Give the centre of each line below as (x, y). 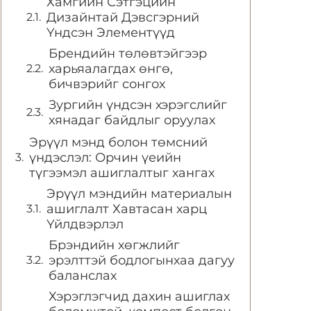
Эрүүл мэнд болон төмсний (118, 142)
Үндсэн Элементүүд (111, 33)
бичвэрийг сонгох (107, 84)
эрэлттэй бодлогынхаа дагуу (142, 260)
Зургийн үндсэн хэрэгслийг (138, 105)
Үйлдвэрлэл (85, 224)
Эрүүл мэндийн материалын (139, 194)
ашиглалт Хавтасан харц (127, 209)
